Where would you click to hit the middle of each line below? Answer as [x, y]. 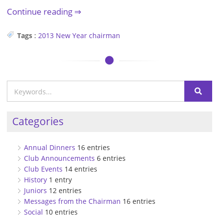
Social [33, 212]
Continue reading [41, 11]
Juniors [35, 190]
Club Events [43, 169]
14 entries [80, 169]
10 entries [60, 212]
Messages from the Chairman [72, 201]
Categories [38, 121]
